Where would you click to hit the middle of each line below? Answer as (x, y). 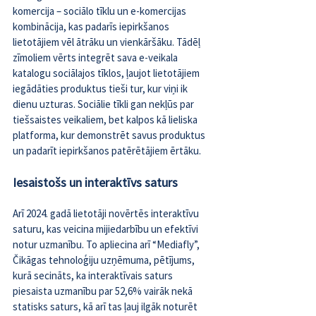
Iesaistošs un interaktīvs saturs (95, 183)
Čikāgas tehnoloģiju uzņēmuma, (83, 260)
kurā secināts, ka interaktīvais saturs (94, 276)
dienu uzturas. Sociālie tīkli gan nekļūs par (104, 104)
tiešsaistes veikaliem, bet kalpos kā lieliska (106, 120)
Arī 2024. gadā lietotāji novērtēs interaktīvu (107, 214)
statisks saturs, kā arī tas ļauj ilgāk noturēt (106, 307)
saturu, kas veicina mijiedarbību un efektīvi (107, 229)
